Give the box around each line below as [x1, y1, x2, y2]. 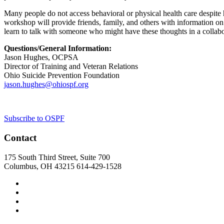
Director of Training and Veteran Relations [4, 62, 138, 71]
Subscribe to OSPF [4, 114, 64, 123]
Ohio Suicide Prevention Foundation [4, 71, 119, 80]
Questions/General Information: [4, 44, 111, 53]
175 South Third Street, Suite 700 [4, 152, 110, 161]
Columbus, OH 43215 [4, 161, 76, 170]
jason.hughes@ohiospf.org [4, 80, 88, 89]
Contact [4, 132, 36, 143]
